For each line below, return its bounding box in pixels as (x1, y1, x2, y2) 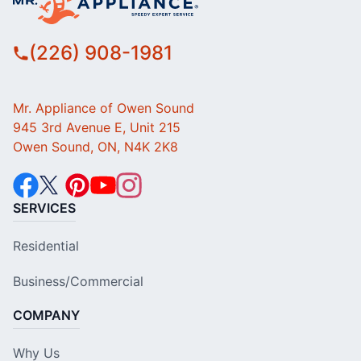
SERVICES (13, 200, 76, 217)
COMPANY (13, 307, 80, 324)
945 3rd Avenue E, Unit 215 (13, 119, 180, 136)
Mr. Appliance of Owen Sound (13, 100, 194, 117)
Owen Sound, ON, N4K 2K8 (13, 139, 178, 156)
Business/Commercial (13, 273, 143, 290)
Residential (13, 238, 79, 255)
